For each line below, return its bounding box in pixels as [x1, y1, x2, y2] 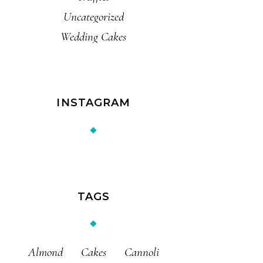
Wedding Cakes [60, 29, 127, 44]
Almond [28, 244, 63, 259]
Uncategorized [63, 9, 124, 24]
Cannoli [124, 244, 159, 259]
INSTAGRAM [56, 96, 131, 109]
